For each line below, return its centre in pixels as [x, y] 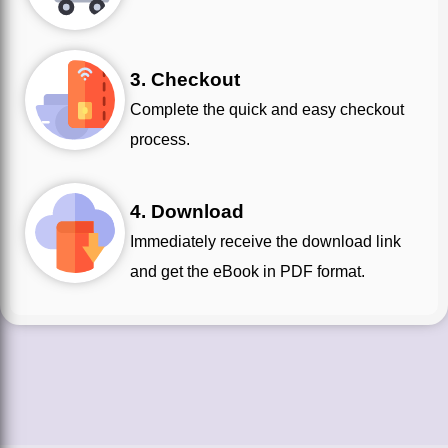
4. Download [187, 212]
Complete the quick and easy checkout [136, 109]
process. [160, 139]
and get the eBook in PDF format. [247, 272]
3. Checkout [185, 79]
